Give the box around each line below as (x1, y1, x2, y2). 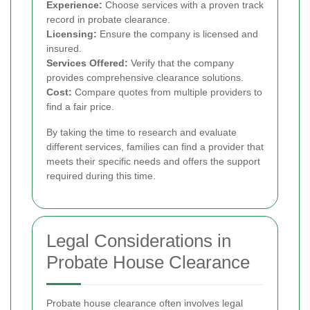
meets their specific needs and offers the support (46, 156, 260, 167)
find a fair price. (46, 101, 114, 113)
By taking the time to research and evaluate (46, 127, 237, 138)
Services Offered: (46, 57, 128, 69)
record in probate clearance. (46, 14, 170, 26)
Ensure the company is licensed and (97, 28, 258, 40)
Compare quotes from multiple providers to (72, 86, 262, 98)
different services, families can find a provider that (46, 141, 264, 153)
